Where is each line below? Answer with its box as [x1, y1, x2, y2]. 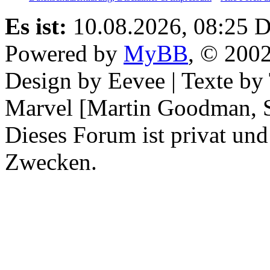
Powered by [5, 40, 124, 66]
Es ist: [5, 13, 67, 39]
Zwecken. [5, 148, 97, 175]
